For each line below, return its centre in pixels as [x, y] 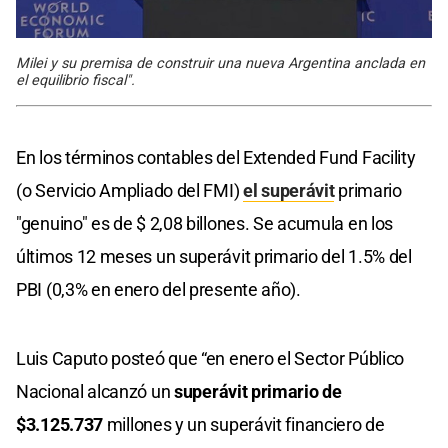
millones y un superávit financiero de [244, 424]
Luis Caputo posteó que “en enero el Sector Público [210, 358]
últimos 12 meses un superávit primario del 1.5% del [214, 256]
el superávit [289, 190]
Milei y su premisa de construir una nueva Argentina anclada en [220, 63]
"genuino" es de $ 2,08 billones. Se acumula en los [205, 223]
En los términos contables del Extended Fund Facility [216, 157]
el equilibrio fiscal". [75, 80]
